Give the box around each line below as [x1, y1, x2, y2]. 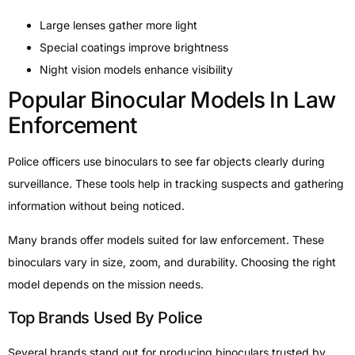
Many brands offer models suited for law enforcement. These [8, 232, 324, 246]
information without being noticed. [8, 199, 185, 213]
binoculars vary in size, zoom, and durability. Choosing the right [8, 254, 336, 269]
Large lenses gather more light [40, 18, 197, 32]
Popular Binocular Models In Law [8, 86, 336, 114]
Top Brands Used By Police [8, 308, 203, 328]
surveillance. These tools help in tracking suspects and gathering [8, 177, 344, 191]
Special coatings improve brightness [40, 40, 228, 55]
